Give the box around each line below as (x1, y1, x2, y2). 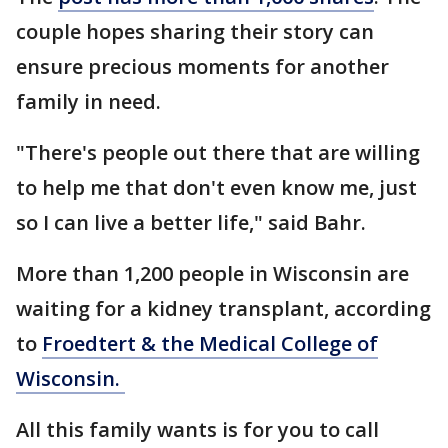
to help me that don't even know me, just (16, 173, 417, 201)
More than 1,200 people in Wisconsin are (16, 259, 409, 287)
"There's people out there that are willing (16, 138, 420, 166)
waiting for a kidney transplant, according (16, 294, 431, 322)
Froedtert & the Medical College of (42, 329, 378, 357)
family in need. (16, 87, 161, 115)
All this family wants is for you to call (16, 415, 379, 443)
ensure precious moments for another (16, 52, 389, 80)
